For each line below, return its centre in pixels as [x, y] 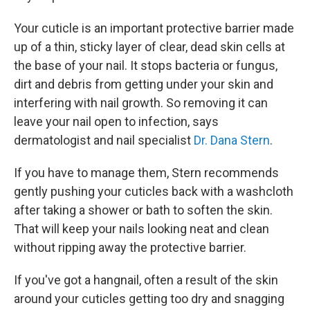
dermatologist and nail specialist [104, 140]
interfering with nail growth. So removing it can [141, 103]
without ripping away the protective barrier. [130, 247]
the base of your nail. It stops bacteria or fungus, [146, 65]
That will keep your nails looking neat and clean [142, 229]
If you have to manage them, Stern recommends [146, 173]
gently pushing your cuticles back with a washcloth [154, 191]
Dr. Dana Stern [232, 140]
